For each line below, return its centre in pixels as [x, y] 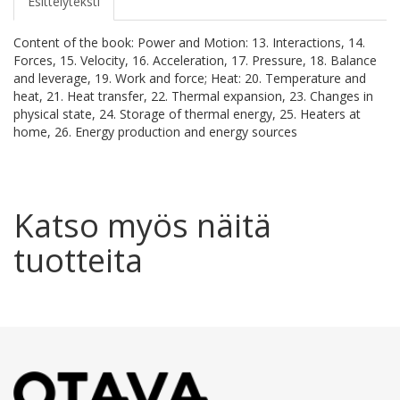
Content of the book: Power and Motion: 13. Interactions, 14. [189, 43]
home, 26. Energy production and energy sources [155, 132]
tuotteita [78, 261]
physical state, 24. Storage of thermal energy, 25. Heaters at [187, 114]
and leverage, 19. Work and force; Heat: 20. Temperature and [190, 79]
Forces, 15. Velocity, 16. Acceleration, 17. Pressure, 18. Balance [195, 61]
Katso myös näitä [142, 226]
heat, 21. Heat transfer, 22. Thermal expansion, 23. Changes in [193, 96]
